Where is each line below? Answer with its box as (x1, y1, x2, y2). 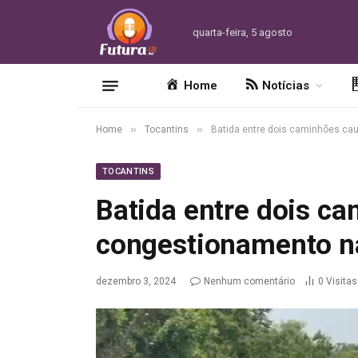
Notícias (262, 78, 310, 93)
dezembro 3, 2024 (96, 276, 176, 287)
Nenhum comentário (204, 276, 295, 287)
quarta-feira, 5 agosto (192, 26, 292, 38)
